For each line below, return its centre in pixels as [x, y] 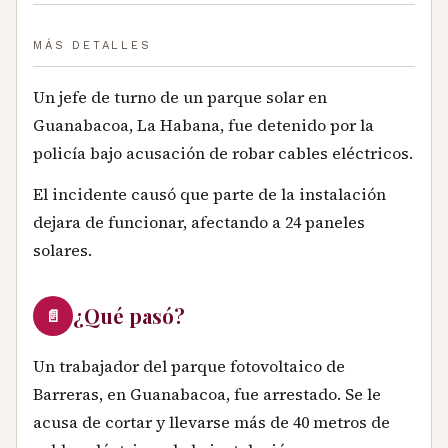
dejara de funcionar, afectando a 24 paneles [199, 222]
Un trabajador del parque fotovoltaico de [189, 366]
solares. [62, 250]
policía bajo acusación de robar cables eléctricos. [223, 152]
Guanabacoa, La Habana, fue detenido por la [203, 124]
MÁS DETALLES [92, 45]
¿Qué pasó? [129, 316]
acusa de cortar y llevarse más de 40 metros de [211, 422]
